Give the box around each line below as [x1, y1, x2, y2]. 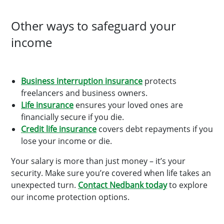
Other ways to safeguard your [11, 17, 176, 34]
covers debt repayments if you [96, 123, 213, 134]
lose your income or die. [21, 135, 112, 146]
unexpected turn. [11, 179, 78, 190]
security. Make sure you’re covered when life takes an [11, 167, 211, 178]
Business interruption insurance [21, 75, 142, 86]
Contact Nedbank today [78, 179, 167, 190]
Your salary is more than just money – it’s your [11, 155, 185, 166]
